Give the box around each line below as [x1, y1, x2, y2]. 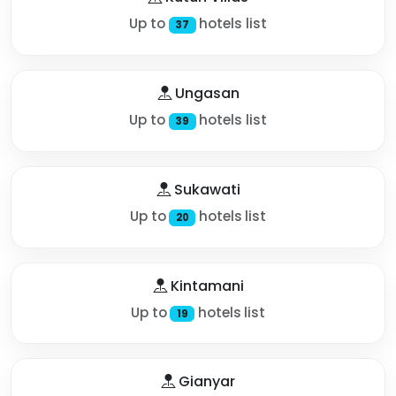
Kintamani [166, 275, 244, 296]
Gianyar [175, 371, 235, 392]
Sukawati [170, 179, 240, 200]
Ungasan [171, 82, 240, 103]
